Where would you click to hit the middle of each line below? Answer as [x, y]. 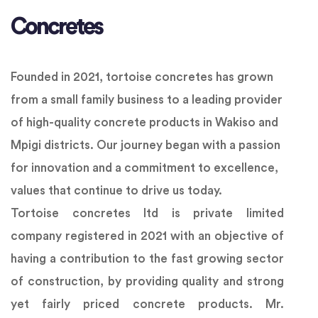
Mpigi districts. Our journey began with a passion [146, 146]
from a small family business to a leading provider [147, 100]
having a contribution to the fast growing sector [147, 259]
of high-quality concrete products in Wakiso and [144, 123]
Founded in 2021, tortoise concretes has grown [142, 77]
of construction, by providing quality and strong [147, 282]
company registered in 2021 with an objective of [147, 236]
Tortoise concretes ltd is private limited [147, 214]
